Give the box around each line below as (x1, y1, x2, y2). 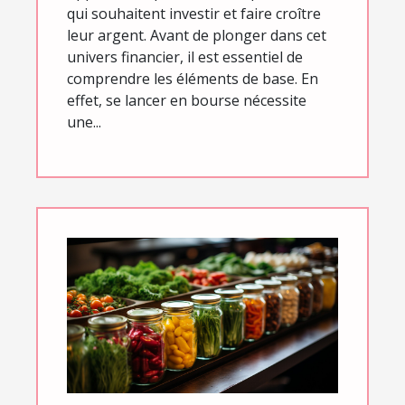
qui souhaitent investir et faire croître (67, 4, 321, 24)
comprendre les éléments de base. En (67, 69, 318, 89)
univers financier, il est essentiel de (67, 47, 303, 68)
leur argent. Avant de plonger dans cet (67, 25, 326, 46)
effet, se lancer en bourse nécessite (67, 90, 306, 111)
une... (67, 112, 101, 133)
